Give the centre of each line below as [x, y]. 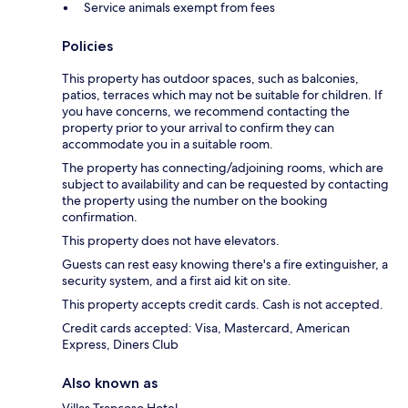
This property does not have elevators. [171, 240]
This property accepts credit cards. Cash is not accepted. [223, 304]
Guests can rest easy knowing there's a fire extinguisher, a [225, 264]
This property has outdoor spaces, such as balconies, [210, 78]
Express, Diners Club [120, 344]
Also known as [110, 382]
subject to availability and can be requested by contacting [225, 184]
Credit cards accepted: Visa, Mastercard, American [206, 327]
